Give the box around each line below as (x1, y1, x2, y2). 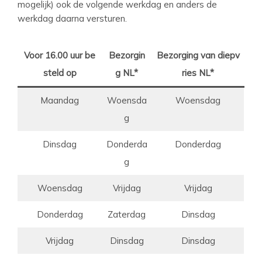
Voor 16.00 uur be (24, 49, 95, 61)
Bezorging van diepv (156, 49, 240, 61)
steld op (43, 67, 77, 78)
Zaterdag (108, 208, 146, 220)
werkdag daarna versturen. (18, 12, 127, 24)
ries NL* (182, 67, 214, 78)
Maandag (40, 94, 79, 106)
